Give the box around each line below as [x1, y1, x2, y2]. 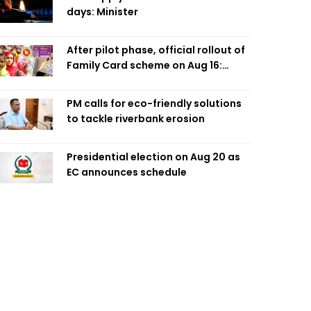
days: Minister [67, 5, 138, 19]
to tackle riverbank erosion [67, 112, 205, 126]
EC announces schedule [67, 165, 187, 179]
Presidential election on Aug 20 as [67, 150, 240, 164]
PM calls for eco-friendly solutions [67, 96, 242, 110]
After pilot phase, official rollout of [67, 43, 245, 57]
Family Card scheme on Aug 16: [67, 58, 222, 72]
